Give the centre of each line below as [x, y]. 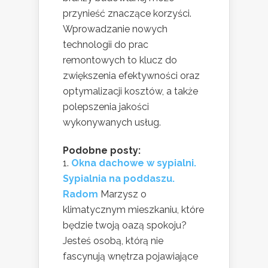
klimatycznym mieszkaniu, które [133, 209]
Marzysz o [124, 194]
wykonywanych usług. [112, 122]
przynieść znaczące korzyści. [127, 13]
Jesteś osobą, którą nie [113, 240]
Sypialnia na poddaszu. [119, 178]
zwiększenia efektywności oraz [131, 75]
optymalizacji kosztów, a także [130, 91]
